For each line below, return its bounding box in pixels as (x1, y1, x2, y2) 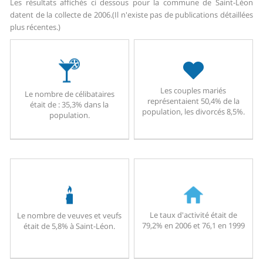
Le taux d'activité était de (149, 209, 237, 220)
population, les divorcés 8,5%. (141, 106, 245, 117)
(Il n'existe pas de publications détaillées (112, 9, 253, 21)
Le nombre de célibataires (24, 88, 114, 99)
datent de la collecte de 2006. (10, 9, 112, 21)
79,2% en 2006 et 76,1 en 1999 (141, 220, 245, 231)
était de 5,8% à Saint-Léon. (23, 220, 116, 231)
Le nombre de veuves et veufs (17, 210, 122, 221)
